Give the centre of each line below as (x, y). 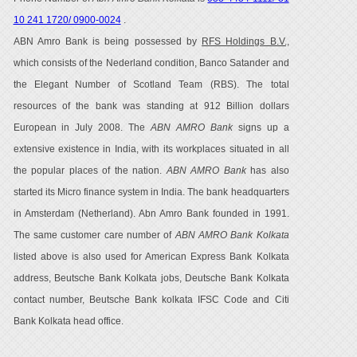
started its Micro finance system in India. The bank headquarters (151, 192)
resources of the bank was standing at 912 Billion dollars (151, 106)
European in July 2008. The (82, 127)
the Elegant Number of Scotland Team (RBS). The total (151, 84)
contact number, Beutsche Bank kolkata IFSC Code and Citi (151, 300)
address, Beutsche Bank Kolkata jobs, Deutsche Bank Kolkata (151, 278)
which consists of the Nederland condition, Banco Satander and (151, 63)
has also (267, 171)
